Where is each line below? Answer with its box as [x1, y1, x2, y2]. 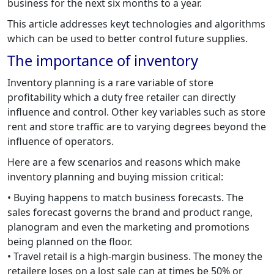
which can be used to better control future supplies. [7, 31, 248, 45]
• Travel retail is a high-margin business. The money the [7, 249, 262, 263]
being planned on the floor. [7, 234, 132, 248]
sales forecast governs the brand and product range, [7, 205, 253, 219]
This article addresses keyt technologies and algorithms [7, 17, 265, 31]
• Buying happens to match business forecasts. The [7, 190, 243, 204]
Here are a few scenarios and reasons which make [7, 155, 240, 169]
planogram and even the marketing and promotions [7, 220, 250, 234]
